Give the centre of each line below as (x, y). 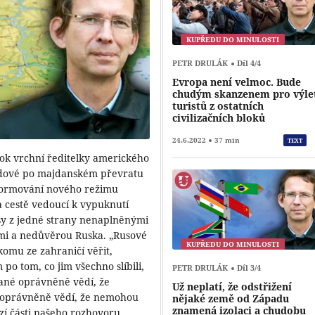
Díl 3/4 (249, 268)
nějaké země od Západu (231, 299)
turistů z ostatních (218, 106)
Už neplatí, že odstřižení (232, 287)
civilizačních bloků (219, 118)
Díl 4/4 (249, 63)
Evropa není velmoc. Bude (237, 82)
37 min (227, 140)
